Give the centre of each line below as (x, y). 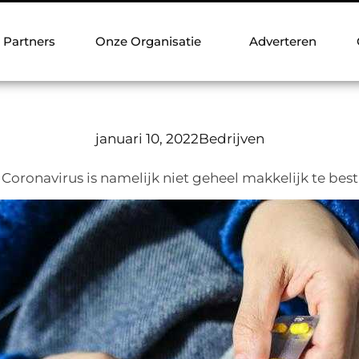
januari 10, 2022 (147, 139)
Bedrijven (231, 139)
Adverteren (283, 41)
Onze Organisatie (148, 41)
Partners (29, 41)
